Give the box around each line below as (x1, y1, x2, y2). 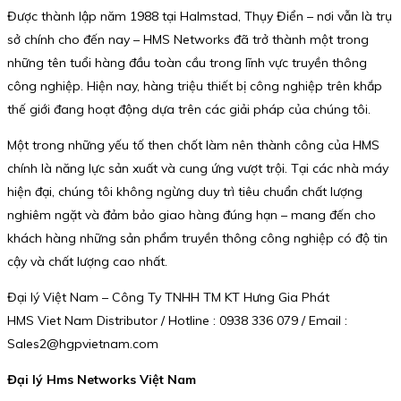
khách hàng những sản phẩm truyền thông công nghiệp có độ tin (7, 230, 388, 247)
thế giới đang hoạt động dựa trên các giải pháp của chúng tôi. (7, 101, 371, 118)
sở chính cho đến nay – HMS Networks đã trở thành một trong (7, 31, 369, 48)
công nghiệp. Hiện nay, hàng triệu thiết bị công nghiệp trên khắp (7, 78, 382, 95)
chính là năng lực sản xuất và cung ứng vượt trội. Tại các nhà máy (7, 160, 388, 177)
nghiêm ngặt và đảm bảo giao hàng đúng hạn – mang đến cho (7, 207, 376, 224)
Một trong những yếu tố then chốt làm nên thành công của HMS (7, 137, 380, 154)
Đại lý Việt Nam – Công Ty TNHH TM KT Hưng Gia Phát (7, 289, 329, 306)
